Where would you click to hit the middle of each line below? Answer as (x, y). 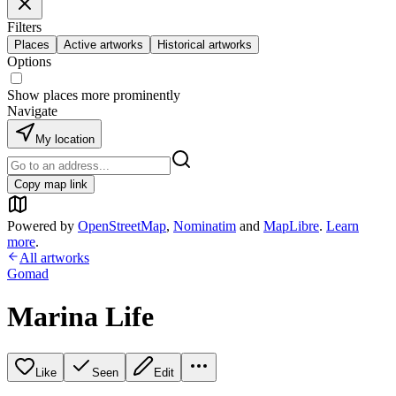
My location (65, 139)
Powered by (41, 226)
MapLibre (291, 226)
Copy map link (51, 184)
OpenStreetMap (122, 226)
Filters (24, 27)
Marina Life (80, 317)
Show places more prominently (94, 95)
